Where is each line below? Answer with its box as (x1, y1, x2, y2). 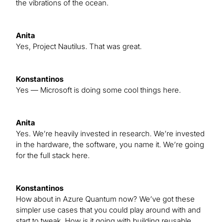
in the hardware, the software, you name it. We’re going (16, 140, 204, 150)
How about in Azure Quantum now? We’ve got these (16, 194, 195, 204)
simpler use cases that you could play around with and (16, 205, 201, 215)
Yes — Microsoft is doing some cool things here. (16, 85, 181, 95)
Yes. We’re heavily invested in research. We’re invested (16, 129, 205, 139)
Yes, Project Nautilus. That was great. (16, 42, 142, 52)
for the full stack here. (16, 151, 90, 161)
